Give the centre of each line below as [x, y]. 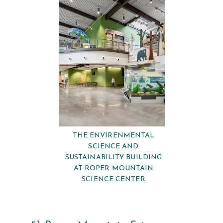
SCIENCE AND [113, 147]
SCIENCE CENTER [113, 180]
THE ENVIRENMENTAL [113, 136]
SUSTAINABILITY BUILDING [113, 158]
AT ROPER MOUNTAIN [113, 169]
